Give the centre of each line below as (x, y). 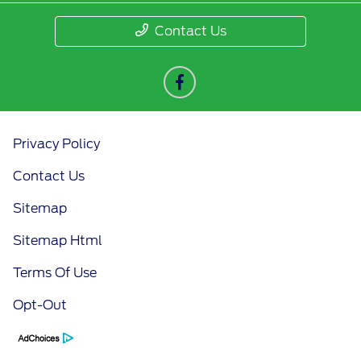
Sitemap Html (58, 241)
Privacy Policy (56, 144)
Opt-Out (40, 305)
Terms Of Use (55, 273)
